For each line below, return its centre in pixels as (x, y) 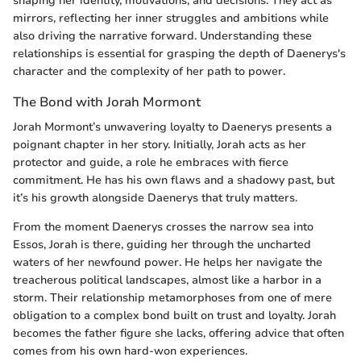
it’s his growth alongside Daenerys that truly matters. (155, 197)
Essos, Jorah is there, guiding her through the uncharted (162, 244)
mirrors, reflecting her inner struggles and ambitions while (171, 18)
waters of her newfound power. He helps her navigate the (168, 262)
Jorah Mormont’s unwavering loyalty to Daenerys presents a (172, 127)
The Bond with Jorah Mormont (107, 102)
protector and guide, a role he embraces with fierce (151, 162)
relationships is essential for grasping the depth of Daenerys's (179, 53)
